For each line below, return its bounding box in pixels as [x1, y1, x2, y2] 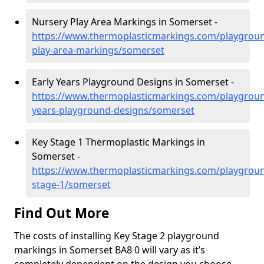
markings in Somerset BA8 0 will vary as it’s [14, 243, 205, 256]
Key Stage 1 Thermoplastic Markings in [32, 136, 205, 148]
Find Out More [14, 204, 109, 222]
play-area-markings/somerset [32, 44, 164, 57]
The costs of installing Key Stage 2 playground [14, 229, 219, 242]
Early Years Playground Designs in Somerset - [32, 75, 234, 88]
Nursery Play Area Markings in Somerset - [32, 15, 217, 28]
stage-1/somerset [32, 178, 111, 191]
